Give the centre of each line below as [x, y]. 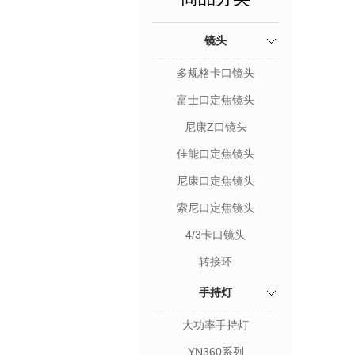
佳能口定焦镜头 [216, 154]
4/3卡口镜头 [216, 235]
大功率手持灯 [216, 325]
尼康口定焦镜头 [216, 181]
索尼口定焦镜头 [216, 208]
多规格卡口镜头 [216, 73]
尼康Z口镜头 [216, 127]
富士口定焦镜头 [216, 100]
